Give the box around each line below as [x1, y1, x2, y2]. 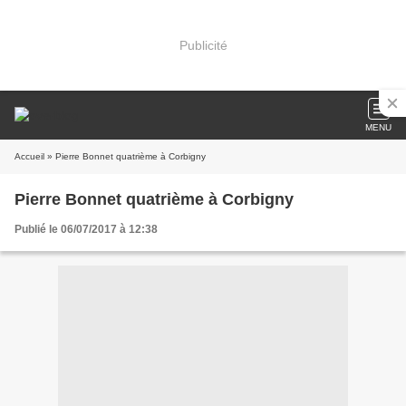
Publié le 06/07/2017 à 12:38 [14, 223, 158, 236]
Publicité [179, 37, 227, 53]
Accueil [14, 151, 44, 161]
